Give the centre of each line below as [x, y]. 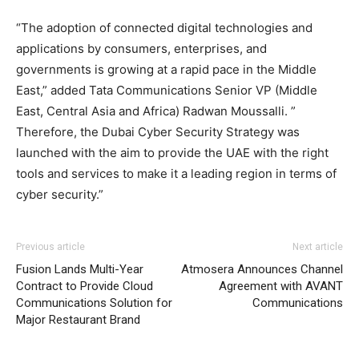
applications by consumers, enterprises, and [141, 48]
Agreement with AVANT [281, 286]
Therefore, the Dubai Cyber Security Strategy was [158, 131]
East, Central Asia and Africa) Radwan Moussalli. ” [156, 111]
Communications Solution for [94, 303]
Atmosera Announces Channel [262, 269]
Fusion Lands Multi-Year [80, 269]
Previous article [50, 246]
